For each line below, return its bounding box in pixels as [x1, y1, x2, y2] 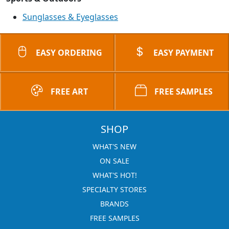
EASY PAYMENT [153, 47, 214, 58]
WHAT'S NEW [93, 142, 136, 151]
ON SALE [100, 156, 129, 166]
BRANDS [100, 199, 129, 209]
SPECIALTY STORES [82, 185, 147, 194]
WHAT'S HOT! [92, 170, 137, 180]
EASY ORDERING [36, 47, 102, 58]
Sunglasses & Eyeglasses [22, 11, 118, 22]
